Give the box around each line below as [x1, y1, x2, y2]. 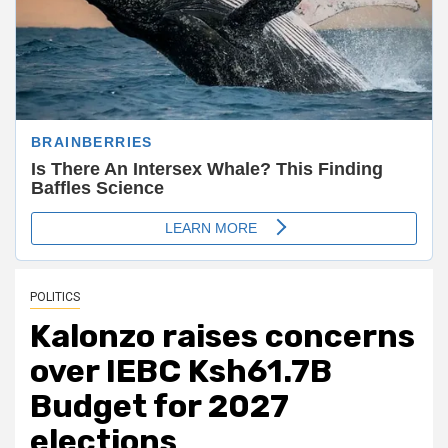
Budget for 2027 [30, 386, 289, 425]
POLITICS [30, 289, 80, 304]
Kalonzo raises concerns [30, 316, 415, 355]
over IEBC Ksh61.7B [30, 351, 332, 390]
